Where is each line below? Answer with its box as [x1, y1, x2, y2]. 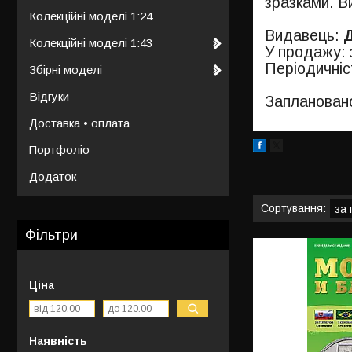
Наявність [29, 334, 87, 347]
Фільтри [25, 226, 78, 243]
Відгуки [29, 89, 69, 103]
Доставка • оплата [29, 115, 130, 130]
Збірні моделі [29, 62, 102, 76]
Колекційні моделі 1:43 [29, 35, 152, 49]
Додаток [29, 169, 76, 183]
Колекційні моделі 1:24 [29, 9, 152, 23]
